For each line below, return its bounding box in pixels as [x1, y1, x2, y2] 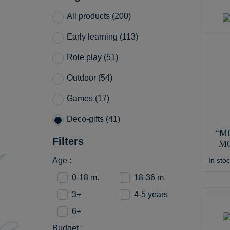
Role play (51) [67, 53, 118, 62]
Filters [52, 136, 84, 147]
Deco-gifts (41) [67, 114, 120, 124]
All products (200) [67, 12, 131, 21]
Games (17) [67, 94, 109, 103]
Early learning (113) [67, 32, 138, 42]
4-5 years [134, 190, 168, 199]
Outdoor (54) [67, 73, 112, 83]
